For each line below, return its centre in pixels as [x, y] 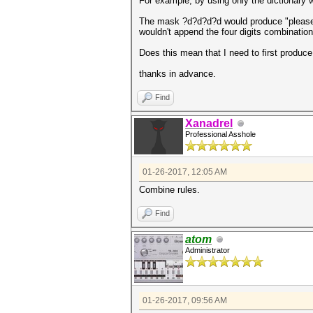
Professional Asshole [220, 134]
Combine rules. [169, 190]
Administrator [208, 250]
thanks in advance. [177, 74]
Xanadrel [209, 123]
